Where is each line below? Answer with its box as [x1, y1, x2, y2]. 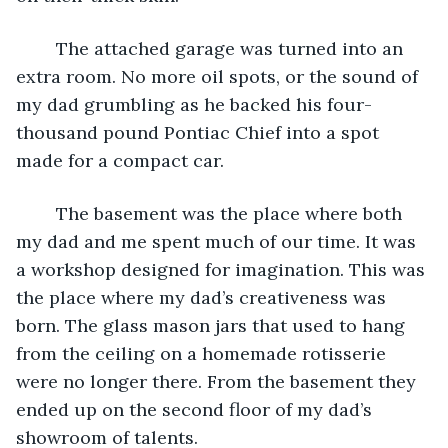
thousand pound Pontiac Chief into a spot [16, 120, 384, 144]
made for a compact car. [16, 148, 224, 172]
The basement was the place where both [36, 201, 56, 225]
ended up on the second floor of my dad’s [16, 397, 377, 421]
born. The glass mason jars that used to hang [16, 313, 410, 337]
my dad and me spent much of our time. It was [16, 229, 421, 253]
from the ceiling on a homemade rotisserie [16, 341, 391, 365]
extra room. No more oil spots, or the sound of [16, 64, 423, 88]
